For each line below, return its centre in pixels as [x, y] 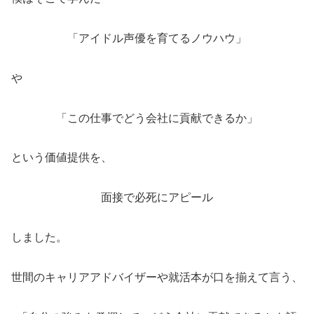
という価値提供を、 [62, 158]
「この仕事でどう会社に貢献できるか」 [157, 118]
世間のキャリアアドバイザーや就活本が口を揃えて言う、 [157, 277]
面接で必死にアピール [157, 198]
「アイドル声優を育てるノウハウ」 [157, 39]
